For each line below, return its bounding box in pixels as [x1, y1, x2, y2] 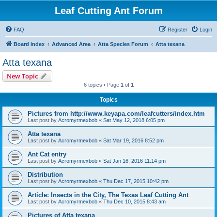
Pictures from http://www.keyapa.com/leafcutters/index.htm [28, 110, 205, 117]
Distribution [28, 171, 63, 178]
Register [168, 27, 187, 32]
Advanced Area [52, 41, 91, 47]
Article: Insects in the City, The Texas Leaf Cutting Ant [28, 191, 188, 199]
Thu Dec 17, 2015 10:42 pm [103, 178, 169, 184]
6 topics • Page [83, 82, 121, 88]
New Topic [7, 72, 38, 80]
